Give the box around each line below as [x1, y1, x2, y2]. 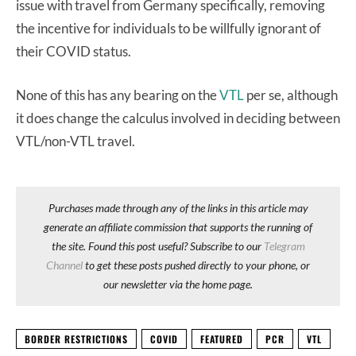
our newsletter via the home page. [103, 277, 253, 291]
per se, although [244, 86, 338, 103]
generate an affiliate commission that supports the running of [44, 219, 312, 234]
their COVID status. [16, 42, 133, 60]
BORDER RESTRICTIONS [25, 331, 128, 346]
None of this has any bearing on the [16, 86, 219, 103]
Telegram [263, 238, 305, 253]
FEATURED [200, 331, 243, 346]
